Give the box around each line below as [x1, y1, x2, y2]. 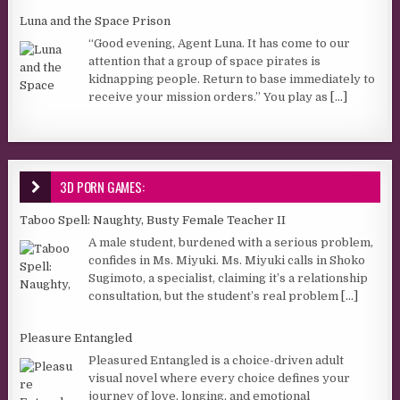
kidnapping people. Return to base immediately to [88, 72, 376, 87]
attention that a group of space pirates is [88, 54, 321, 69]
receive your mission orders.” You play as [88, 90, 331, 104]
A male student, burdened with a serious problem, [88, 236, 374, 250]
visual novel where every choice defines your [88, 371, 351, 386]
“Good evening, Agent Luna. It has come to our [88, 37, 351, 51]
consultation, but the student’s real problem [88, 289, 342, 304]
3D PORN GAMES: [60, 176, 145, 196]
